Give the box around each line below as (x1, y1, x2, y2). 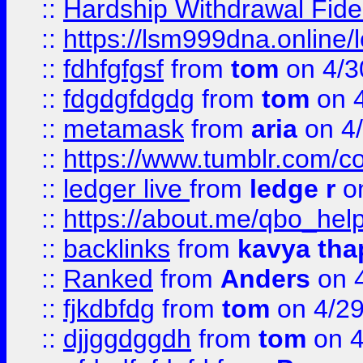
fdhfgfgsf (63, 54, 164, 83)
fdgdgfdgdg (63, 84, 194, 113)
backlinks (63, 234, 170, 263)
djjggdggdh (63, 324, 191, 353)
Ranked (63, 264, 153, 293)
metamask (63, 114, 184, 143)
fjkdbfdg (63, 294, 155, 323)
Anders (220, 264, 318, 293)
